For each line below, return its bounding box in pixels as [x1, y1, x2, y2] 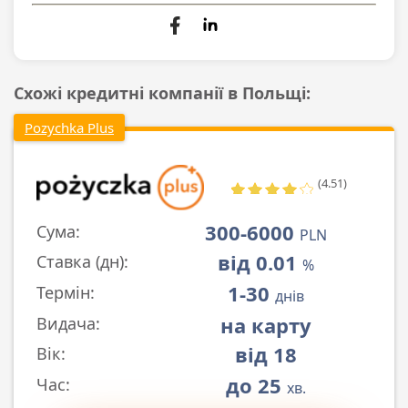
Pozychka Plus [25, 118, 114, 138]
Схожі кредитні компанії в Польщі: [14, 82, 311, 105]
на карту [219, 311, 311, 340]
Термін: [36, 281, 95, 304]
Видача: [36, 311, 100, 334]
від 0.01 [217, 249, 302, 277]
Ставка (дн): [36, 250, 128, 273]
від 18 [234, 341, 297, 369]
